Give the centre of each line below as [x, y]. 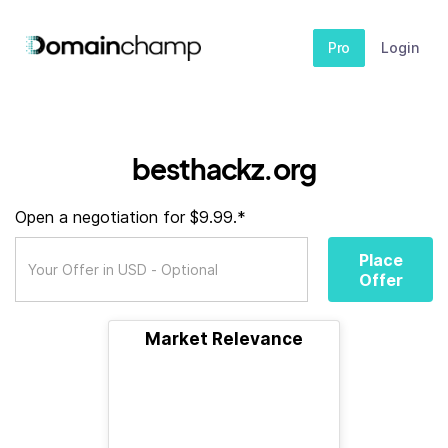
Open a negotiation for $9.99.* [130, 217]
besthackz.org [224, 168]
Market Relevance [224, 339]
